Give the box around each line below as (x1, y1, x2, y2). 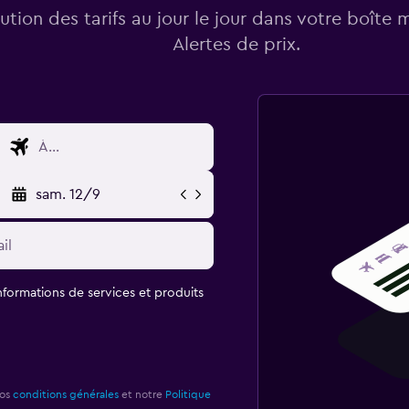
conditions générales (12, 388, 119, 400)
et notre (118, 388, 165, 400)
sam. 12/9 (35, 186, 100, 202)
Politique (164, 388, 211, 400)
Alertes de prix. (172, 35, 300, 54)
